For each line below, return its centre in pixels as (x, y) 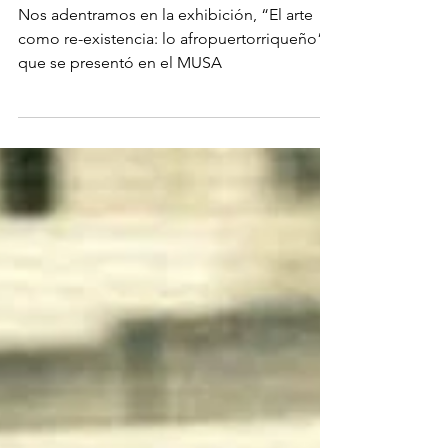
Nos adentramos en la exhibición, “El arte (165, 54)
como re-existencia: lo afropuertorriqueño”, (173, 78)
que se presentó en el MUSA (120, 102)
